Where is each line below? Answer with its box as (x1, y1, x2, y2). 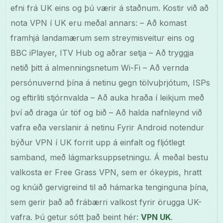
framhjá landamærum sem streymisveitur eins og (10, 32, 195, 43)
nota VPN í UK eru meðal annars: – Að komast (10, 17, 187, 28)
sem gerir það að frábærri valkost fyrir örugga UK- (10, 197, 202, 207)
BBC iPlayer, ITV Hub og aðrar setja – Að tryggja (10, 47, 194, 58)
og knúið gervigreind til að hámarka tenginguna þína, (10, 182, 209, 192)
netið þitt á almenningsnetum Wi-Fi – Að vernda (10, 62, 189, 73)
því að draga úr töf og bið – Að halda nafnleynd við (10, 107, 203, 117)
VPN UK (141, 212, 171, 222)
